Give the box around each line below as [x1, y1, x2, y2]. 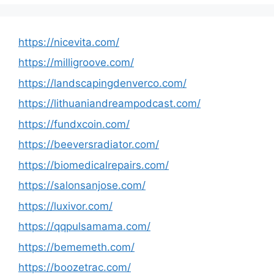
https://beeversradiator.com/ [18, 138, 159, 150]
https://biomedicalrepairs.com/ [18, 158, 169, 171]
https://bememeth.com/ [18, 240, 135, 253]
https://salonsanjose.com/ [18, 179, 146, 191]
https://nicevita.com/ [18, 35, 119, 48]
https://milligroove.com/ [18, 56, 134, 68]
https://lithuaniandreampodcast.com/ [18, 97, 201, 109]
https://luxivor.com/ [18, 199, 113, 212]
